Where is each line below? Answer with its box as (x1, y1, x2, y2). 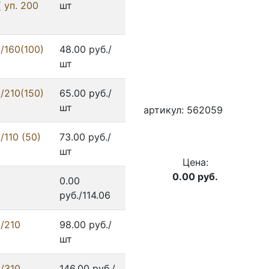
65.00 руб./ (59, 87, 112, 100)
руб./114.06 (59, 189, 110, 202)
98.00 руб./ (59, 219, 112, 231)
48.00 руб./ (59, 43, 112, 56)
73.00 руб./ (59, 131, 111, 144)
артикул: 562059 (144, 104, 223, 116)
